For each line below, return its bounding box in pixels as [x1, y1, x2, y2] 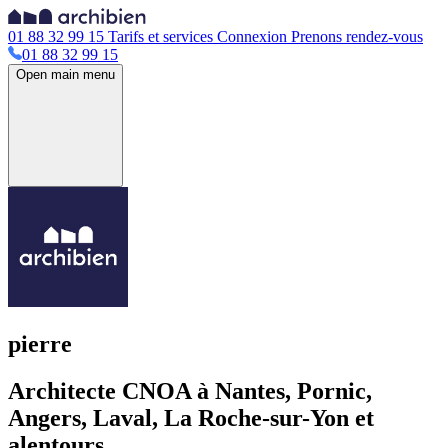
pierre [8, 330, 72, 357]
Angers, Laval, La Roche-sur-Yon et [8, 404, 374, 431]
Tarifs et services [104, 28, 217, 45]
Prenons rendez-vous [287, 28, 423, 45]
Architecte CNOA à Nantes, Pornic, [8, 377, 372, 404]
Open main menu [16, 67, 115, 82]
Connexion [217, 28, 287, 45]
